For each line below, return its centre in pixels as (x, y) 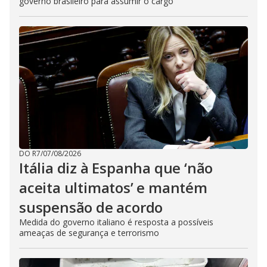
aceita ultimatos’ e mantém (113, 188)
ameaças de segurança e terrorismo (89, 233)
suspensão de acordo (91, 207)
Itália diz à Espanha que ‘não (116, 168)
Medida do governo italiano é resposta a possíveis (116, 222)
